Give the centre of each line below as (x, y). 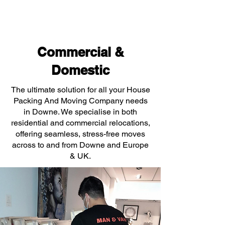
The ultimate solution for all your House (80, 90)
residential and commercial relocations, (80, 123)
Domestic (80, 70)
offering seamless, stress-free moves (80, 134)
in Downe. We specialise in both (80, 112)
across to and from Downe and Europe (80, 145)
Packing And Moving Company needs (80, 101)
